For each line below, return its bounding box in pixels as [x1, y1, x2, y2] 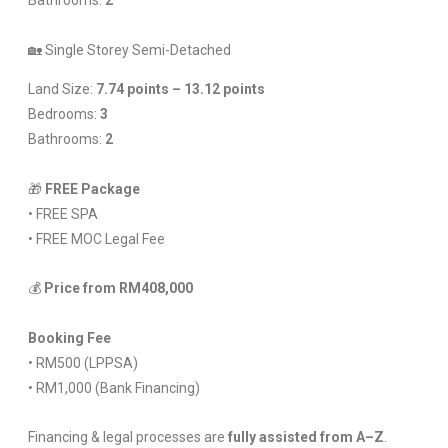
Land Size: [27, 81, 96, 98]
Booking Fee [27, 329, 111, 346]
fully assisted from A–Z [227, 429, 384, 446]
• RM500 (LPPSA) [27, 354, 138, 371]
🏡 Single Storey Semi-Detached [27, 41, 231, 58]
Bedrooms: [27, 106, 100, 123]
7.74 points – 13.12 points [95, 81, 265, 98]
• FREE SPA [27, 205, 98, 222]
